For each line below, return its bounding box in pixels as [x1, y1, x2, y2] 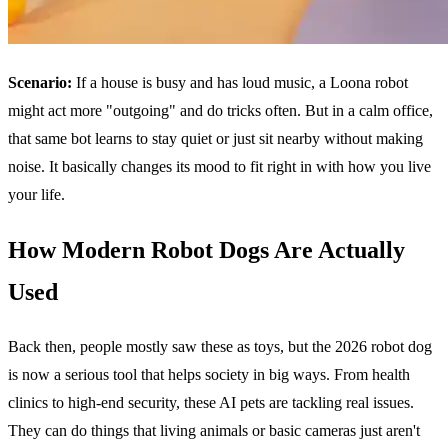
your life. [8, 186, 65, 204]
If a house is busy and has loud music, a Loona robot [76, 74, 408, 92]
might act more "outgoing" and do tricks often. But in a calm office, [8, 102, 433, 120]
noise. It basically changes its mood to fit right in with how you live [8, 158, 431, 176]
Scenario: [8, 74, 76, 92]
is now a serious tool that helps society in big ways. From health [8, 366, 410, 384]
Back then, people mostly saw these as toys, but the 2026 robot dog [8, 338, 432, 356]
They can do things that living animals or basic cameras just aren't [8, 422, 420, 440]
